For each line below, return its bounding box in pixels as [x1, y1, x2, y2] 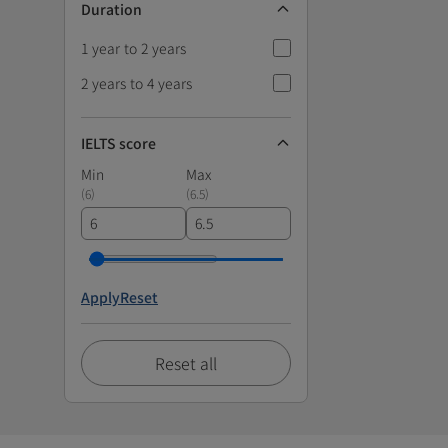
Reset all [155, 350, 217, 375]
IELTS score [81, 132, 156, 153]
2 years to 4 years [81, 72, 192, 93]
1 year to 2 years [81, 37, 186, 58]
